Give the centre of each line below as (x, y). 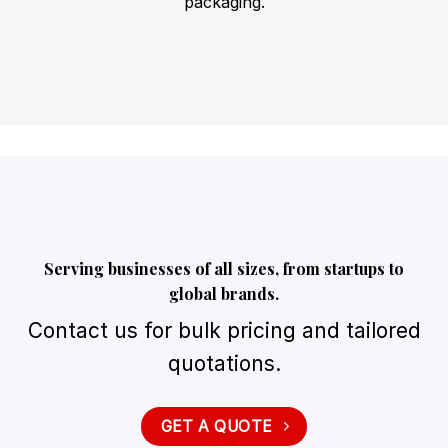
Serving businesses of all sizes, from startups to (224, 269)
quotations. (224, 364)
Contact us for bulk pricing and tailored (224, 331)
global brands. (224, 294)
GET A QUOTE (216, 427)
